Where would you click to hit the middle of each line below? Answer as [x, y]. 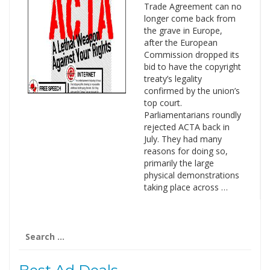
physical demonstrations [191, 175]
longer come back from [190, 18]
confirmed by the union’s [192, 91]
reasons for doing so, [186, 151]
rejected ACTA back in [187, 127]
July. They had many [183, 139]
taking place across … [186, 187]
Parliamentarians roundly [192, 115]
